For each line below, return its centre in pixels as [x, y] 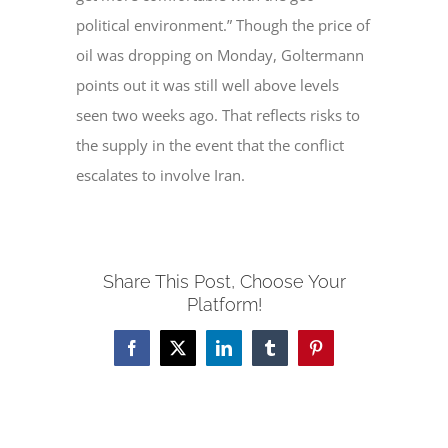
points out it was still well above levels [208, 85]
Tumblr [291, 354]
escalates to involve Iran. [161, 175]
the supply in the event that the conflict [210, 145]
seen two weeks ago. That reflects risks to [218, 115]
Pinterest [341, 354]
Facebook [161, 354]
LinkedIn [251, 354]
